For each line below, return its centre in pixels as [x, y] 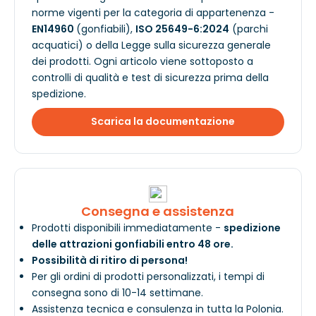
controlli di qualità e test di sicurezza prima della [150, 77]
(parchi [249, 29]
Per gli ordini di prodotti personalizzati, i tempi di [148, 276]
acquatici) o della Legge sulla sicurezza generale [151, 45]
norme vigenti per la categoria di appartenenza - [153, 12]
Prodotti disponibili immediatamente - [128, 227]
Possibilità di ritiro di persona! [110, 260]
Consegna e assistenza [158, 211]
